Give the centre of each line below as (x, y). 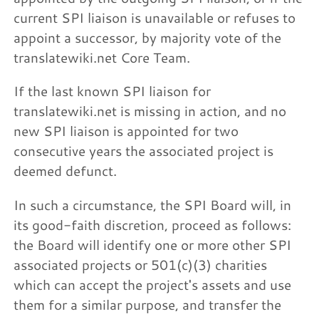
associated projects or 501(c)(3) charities (141, 264)
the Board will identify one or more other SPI (153, 244)
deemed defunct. (66, 171)
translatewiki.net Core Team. (102, 58)
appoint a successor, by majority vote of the (148, 38)
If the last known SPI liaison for (113, 91)
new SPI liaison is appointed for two (126, 131)
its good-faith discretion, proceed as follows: (153, 224)
